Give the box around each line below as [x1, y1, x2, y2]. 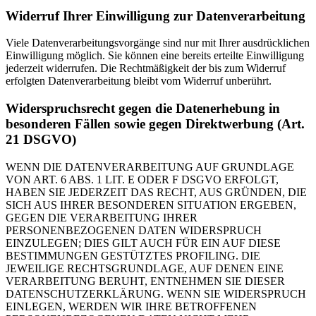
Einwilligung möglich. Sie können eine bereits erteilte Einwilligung [6, 49, 304, 62]
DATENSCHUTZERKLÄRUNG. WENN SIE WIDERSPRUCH [6, 287, 306, 300]
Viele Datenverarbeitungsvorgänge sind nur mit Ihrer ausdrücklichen [6, 37, 310, 49]
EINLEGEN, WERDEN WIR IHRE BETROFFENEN [6, 300, 257, 312]
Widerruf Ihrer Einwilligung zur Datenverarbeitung [6, 8, 305, 23]
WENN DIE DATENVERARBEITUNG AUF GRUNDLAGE [6, 160, 294, 173]
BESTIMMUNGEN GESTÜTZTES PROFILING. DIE [6, 249, 260, 262]
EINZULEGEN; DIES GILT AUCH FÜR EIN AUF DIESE [6, 236, 281, 249]
